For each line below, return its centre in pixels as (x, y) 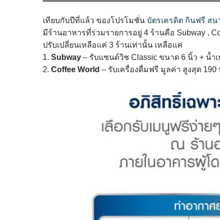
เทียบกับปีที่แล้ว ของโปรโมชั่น (95, 20)
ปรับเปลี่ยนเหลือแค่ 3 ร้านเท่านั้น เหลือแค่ (113, 45)
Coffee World (75, 69)
